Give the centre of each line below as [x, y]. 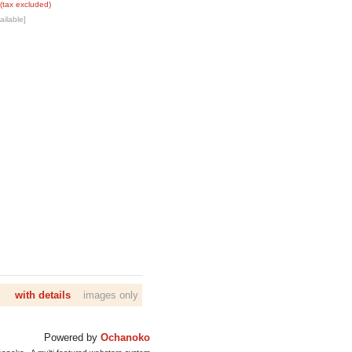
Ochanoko [125, 337]
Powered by [72, 337]
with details [43, 295]
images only [104, 295]
